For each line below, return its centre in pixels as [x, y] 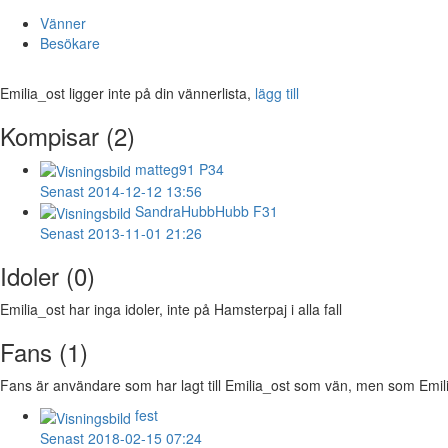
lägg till [277, 92]
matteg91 [165, 168]
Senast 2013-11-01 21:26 [121, 233]
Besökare [70, 42]
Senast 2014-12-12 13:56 [121, 190]
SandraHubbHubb [192, 210]
